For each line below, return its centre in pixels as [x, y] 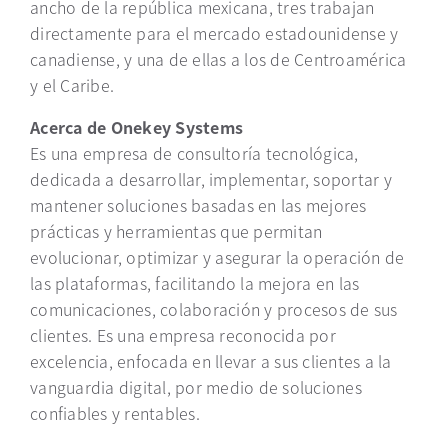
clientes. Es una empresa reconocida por [183, 335]
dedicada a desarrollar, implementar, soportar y [211, 179]
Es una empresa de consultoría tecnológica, [194, 153]
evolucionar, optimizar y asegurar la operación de [217, 257]
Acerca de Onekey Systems [139, 127]
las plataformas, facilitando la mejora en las [195, 283]
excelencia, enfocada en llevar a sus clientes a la [211, 361]
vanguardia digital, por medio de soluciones [196, 387]
